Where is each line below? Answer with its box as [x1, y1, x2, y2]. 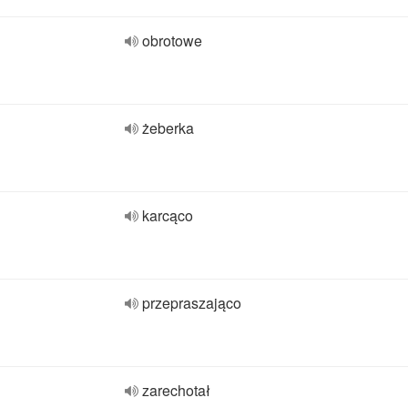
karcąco [142, 205, 193, 226]
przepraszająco [142, 292, 241, 313]
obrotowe [142, 30, 202, 51]
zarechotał [142, 380, 210, 401]
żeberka [142, 117, 194, 138]
